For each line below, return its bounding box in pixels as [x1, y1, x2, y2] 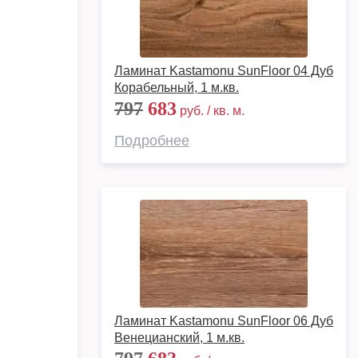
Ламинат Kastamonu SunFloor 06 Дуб [114, 314, 333, 328]
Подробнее [114, 133, 189, 149]
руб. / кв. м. [177, 104, 245, 117]
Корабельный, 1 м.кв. [114, 81, 239, 94]
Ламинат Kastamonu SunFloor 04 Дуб [114, 64, 333, 78]
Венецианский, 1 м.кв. [114, 331, 245, 344]
